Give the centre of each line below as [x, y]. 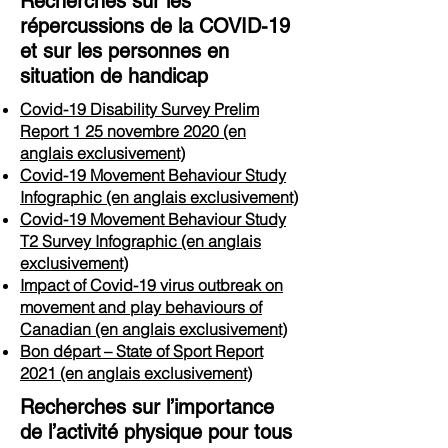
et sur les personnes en [124, 51]
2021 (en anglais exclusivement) [136, 373]
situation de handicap [114, 76]
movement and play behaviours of [141, 307]
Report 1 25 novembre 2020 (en [133, 131]
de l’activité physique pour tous [156, 432]
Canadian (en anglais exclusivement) [153, 329]
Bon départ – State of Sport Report [141, 351]
